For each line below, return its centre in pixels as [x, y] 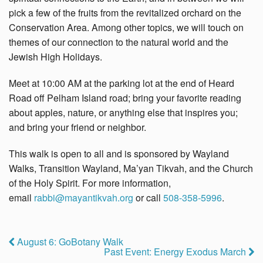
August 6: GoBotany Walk [69, 242]
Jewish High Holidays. [55, 56]
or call [148, 197]
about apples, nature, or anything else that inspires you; [123, 112]
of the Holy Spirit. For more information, [90, 183]
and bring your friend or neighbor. [77, 127]
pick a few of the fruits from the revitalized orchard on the [125, 12]
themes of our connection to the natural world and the [119, 42]
